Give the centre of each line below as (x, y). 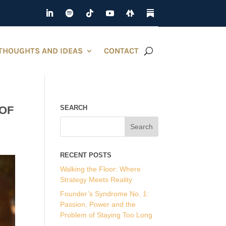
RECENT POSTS (86, 155)
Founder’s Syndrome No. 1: (105, 194)
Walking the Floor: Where (101, 169)
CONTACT (121, 51)
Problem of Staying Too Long (106, 215)
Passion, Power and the (98, 204)
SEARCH (74, 108)
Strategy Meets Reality (96, 180)
